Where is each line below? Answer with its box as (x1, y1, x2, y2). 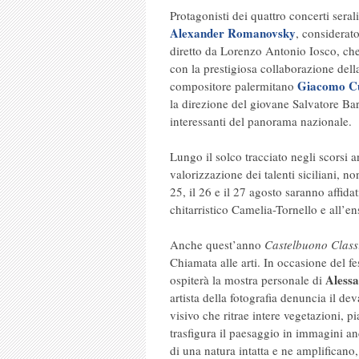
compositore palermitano (170, 78, 297, 94)
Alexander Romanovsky (170, 24, 296, 42)
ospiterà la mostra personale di (170, 272, 325, 288)
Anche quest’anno (170, 236, 264, 252)
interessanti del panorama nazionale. (170, 113, 352, 129)
